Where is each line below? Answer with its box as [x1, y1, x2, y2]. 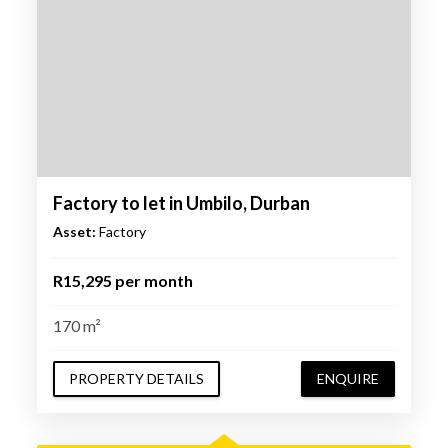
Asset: [52, 223, 96, 241]
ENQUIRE [317, 369, 380, 387]
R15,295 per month [52, 271, 193, 291]
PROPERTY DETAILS [68, 369, 204, 387]
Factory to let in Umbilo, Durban [52, 192, 310, 215]
